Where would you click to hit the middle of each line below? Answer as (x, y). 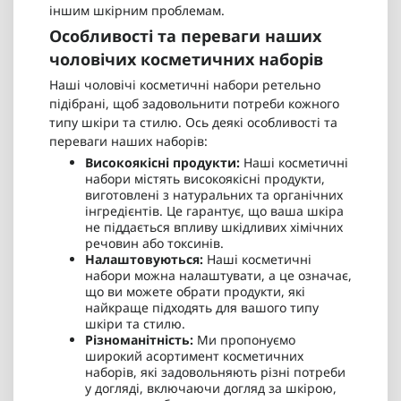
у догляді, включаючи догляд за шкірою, (211, 388)
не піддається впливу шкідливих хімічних (214, 227)
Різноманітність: (139, 340)
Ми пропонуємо (244, 340)
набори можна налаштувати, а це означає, (218, 276)
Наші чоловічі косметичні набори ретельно (185, 85)
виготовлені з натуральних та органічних (214, 195)
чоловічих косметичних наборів (186, 60)
